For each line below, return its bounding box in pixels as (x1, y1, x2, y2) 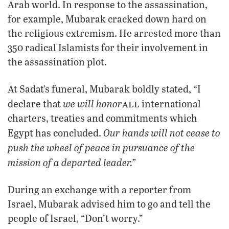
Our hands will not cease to (103, 125, 220, 139)
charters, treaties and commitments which (8, 111, 197, 124)
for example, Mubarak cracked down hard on (8, 12, 207, 25)
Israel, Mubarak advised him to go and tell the (8, 197, 211, 210)
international (140, 97, 201, 110)
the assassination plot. (8, 55, 107, 68)
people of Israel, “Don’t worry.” (8, 211, 143, 224)
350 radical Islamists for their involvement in (8, 40, 208, 54)
